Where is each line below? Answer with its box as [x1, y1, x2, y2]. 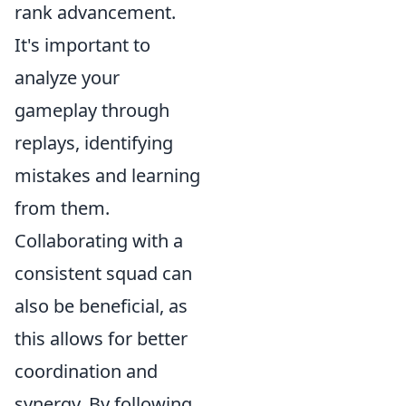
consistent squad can [14, 261, 192, 285]
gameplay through [14, 98, 169, 122]
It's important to [14, 33, 150, 57]
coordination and [14, 359, 158, 383]
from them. [14, 196, 110, 220]
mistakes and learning [14, 163, 200, 188]
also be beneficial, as [14, 294, 188, 318]
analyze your [14, 65, 120, 90]
